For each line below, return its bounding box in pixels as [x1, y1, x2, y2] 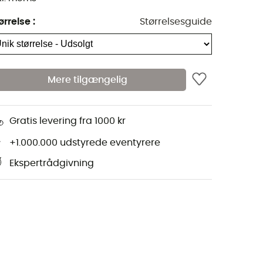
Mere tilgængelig [48, 75, 128, 85]
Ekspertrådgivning [9, 159, 94, 168]
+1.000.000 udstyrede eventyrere [9, 138, 160, 148]
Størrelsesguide [140, 17, 212, 27]
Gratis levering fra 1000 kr [9, 116, 126, 126]
